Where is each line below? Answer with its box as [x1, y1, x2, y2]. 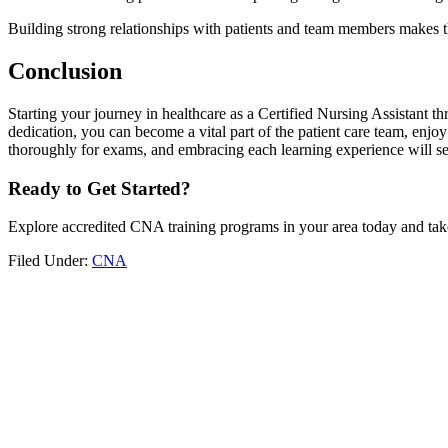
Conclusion [8, 57, 122, 84]
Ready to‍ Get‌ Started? [8, 177, 191, 199]
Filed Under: [8, 252, 92, 270]
